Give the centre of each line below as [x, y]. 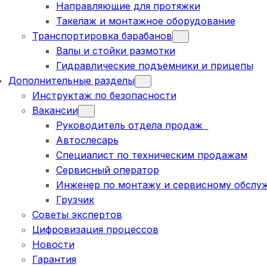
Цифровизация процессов [95, 230]
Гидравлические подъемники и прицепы [154, 66]
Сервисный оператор [107, 170]
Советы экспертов [77, 215]
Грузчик [75, 200]
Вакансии [55, 111]
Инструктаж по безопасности [104, 96]
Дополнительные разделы [71, 81]
